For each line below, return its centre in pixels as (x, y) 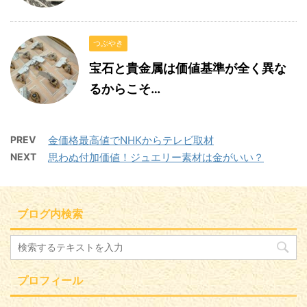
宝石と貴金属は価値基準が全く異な (188, 68)
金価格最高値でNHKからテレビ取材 (131, 140)
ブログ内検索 (50, 213)
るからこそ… (125, 88)
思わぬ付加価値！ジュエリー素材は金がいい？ (156, 157)
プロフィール (50, 280)
